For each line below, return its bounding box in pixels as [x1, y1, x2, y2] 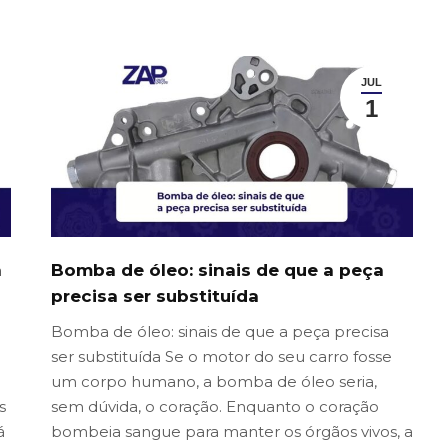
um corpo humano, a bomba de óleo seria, [51, 372, 377, 392]
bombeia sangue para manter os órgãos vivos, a [51, 422, 413, 442]
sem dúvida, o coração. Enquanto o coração [51, 397, 379, 417]
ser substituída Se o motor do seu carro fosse [51, 347, 392, 367]
